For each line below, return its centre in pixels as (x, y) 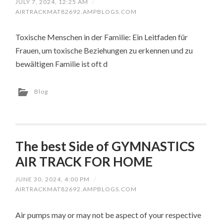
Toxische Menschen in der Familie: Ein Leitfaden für (102, 37)
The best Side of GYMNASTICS (105, 146)
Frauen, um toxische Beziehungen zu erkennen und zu (104, 51)
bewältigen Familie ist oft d (62, 64)
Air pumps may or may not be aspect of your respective (109, 215)
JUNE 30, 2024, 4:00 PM (53, 179)
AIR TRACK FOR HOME (84, 162)
